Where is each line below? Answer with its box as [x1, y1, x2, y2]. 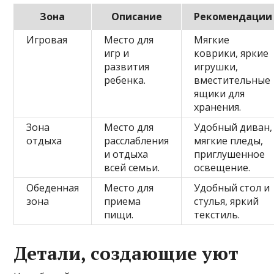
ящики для [194, 87, 245, 100]
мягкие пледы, [194, 134, 264, 147]
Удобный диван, [194, 120, 273, 134]
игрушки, [194, 60, 239, 73]
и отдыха [104, 147, 149, 161]
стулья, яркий [194, 194, 259, 208]
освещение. [194, 161, 251, 174]
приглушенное [194, 147, 265, 161]
